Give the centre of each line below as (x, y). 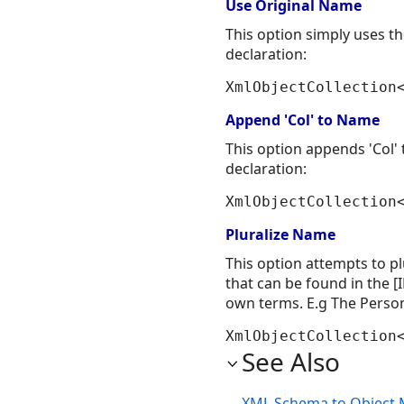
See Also (291, 362)
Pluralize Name (280, 235)
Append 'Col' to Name (303, 120)
